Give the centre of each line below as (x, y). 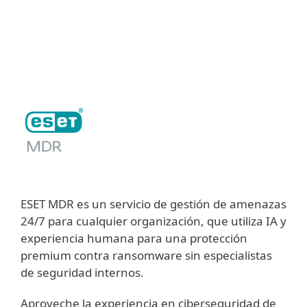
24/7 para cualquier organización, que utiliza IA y (153, 221)
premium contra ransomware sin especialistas (146, 256)
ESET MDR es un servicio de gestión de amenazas (153, 204)
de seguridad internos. (82, 273)
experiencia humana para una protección (134, 238)
